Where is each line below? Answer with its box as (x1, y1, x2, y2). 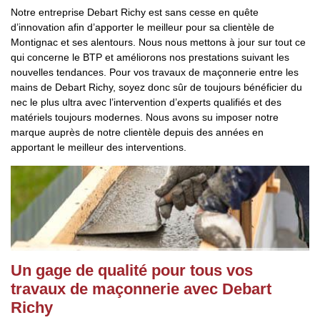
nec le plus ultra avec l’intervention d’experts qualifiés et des (11, 96, 281, 108)
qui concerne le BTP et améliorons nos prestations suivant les (11, 51, 289, 63)
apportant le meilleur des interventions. (11, 141, 186, 153)
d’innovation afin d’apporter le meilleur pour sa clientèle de (11, 21, 274, 33)
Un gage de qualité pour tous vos (11, 261, 253, 279)
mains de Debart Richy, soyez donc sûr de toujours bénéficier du (11, 81, 302, 93)
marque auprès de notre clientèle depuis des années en (11, 126, 264, 138)
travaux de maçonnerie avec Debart (11, 280, 271, 298)
